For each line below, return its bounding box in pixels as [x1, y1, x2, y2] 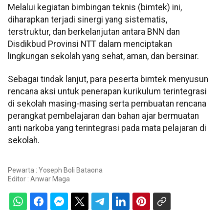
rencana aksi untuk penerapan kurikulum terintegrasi [8, 87, 207, 97]
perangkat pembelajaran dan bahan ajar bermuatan [8, 111, 199, 121]
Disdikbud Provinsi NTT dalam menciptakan [8, 39, 172, 49]
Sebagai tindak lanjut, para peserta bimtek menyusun [8, 74, 208, 85]
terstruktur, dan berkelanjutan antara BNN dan [8, 26, 180, 37]
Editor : [8, 175, 30, 183]
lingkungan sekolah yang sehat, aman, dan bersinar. [8, 51, 199, 61]
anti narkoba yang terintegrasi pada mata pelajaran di [8, 123, 206, 133]
